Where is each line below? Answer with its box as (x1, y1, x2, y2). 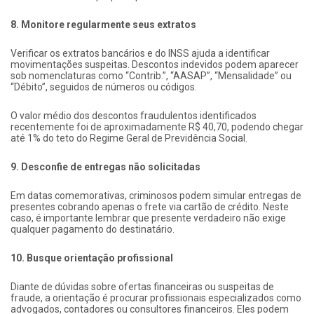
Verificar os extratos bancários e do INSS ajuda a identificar (11, 47, 270, 59)
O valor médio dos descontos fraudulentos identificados (11, 109, 257, 121)
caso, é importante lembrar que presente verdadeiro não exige (11, 212, 286, 224)
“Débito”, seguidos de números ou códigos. (11, 81, 197, 93)
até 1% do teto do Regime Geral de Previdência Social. (11, 132, 247, 144)
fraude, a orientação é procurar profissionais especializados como (11, 292, 301, 303)
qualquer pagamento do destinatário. (11, 223, 175, 235)
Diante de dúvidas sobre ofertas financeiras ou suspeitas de (11, 280, 274, 292)
